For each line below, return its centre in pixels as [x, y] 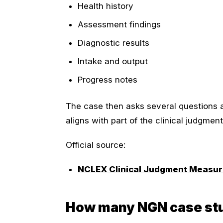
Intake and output [113, 61]
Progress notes [108, 79]
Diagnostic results [113, 43]
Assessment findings [119, 24]
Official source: [96, 145]
